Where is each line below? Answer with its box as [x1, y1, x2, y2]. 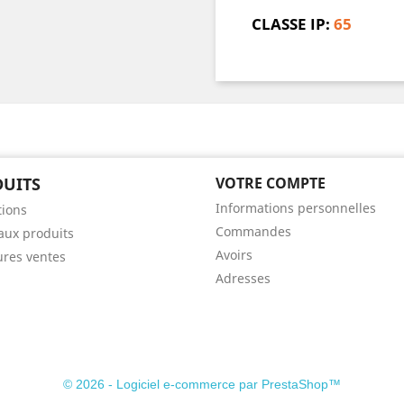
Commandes [216, 223, 291, 240]
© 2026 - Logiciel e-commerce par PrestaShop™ [63, 377, 341, 391]
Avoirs [216, 246, 252, 263]
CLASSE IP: [252, 14, 330, 34]
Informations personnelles [216, 199, 376, 216]
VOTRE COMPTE [216, 173, 326, 193]
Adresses [216, 270, 271, 287]
